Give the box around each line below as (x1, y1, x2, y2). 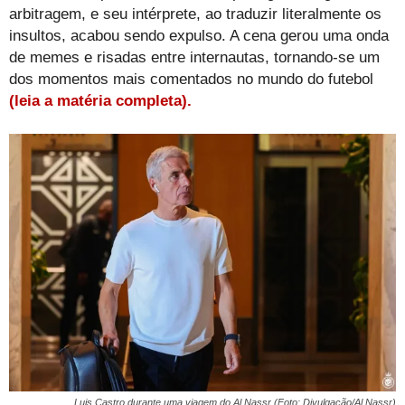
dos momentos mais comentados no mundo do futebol (9, 70, 373, 88)
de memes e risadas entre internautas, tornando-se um (9, 48, 380, 66)
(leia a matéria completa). (9, 91, 192, 109)
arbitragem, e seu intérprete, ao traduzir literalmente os (9, 5, 381, 23)
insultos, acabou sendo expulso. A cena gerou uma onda (9, 26, 389, 44)
